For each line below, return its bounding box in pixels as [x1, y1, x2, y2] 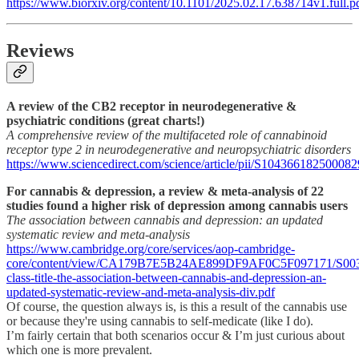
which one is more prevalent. [6, 343, 152, 357]
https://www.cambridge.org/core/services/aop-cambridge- [6, 242, 295, 256]
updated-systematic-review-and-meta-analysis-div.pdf [6, 285, 275, 300]
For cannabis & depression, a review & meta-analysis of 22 [6, 184, 324, 199]
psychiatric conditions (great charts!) [6, 114, 204, 128]
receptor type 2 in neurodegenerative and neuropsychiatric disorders [6, 143, 351, 157]
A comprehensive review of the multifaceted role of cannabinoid [6, 128, 327, 143]
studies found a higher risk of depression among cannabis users [6, 199, 348, 213]
